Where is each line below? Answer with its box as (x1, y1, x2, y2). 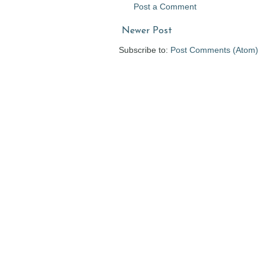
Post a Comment (134, 2, 197, 12)
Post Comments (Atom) (170, 45, 258, 55)
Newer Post (122, 26, 172, 36)
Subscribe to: (119, 45, 170, 55)
